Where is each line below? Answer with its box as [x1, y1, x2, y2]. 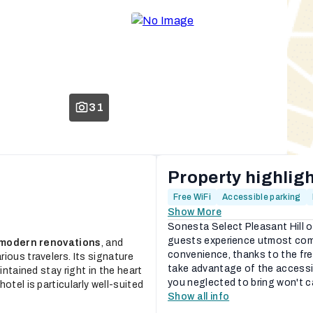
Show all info [168, 291, 230, 302]
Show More [168, 207, 221, 217]
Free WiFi [173, 192, 211, 202]
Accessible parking [221, 192, 301, 202]
